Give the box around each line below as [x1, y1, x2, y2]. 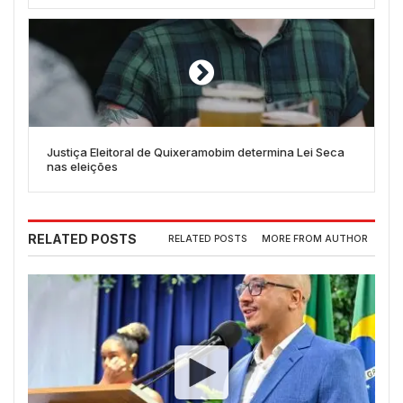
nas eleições [47, 158, 118, 174]
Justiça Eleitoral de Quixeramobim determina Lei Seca [47, 144, 345, 159]
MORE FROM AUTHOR [262, 233, 368, 246]
